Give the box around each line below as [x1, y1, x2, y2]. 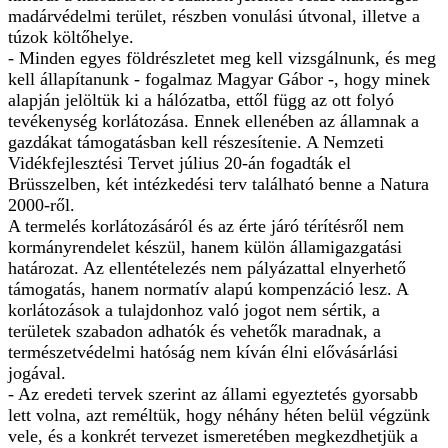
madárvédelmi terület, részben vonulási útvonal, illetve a [8, 5, 420, 26]
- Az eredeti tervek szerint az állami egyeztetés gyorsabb [8, 383, 418, 404]
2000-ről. [8, 194, 75, 215]
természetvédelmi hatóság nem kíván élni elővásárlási [8, 341, 398, 362]
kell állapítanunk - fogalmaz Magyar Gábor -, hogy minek [8, 68, 430, 89]
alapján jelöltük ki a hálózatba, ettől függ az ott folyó [8, 89, 394, 110]
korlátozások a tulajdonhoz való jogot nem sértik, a [8, 299, 380, 320]
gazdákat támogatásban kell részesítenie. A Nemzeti [8, 131, 384, 152]
